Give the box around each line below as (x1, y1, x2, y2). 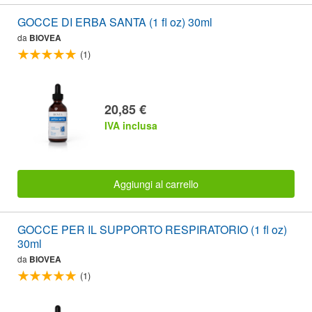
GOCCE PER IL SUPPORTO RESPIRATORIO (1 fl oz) (17, 221, 287, 238)
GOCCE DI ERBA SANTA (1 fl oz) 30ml (17, 14, 212, 31)
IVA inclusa (104, 118, 157, 132)
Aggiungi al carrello (114, 176, 198, 192)
